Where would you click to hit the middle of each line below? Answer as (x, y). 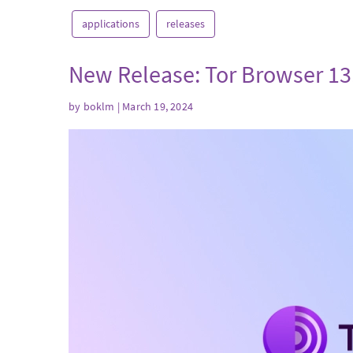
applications (111, 24)
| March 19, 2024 (154, 106)
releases (186, 24)
